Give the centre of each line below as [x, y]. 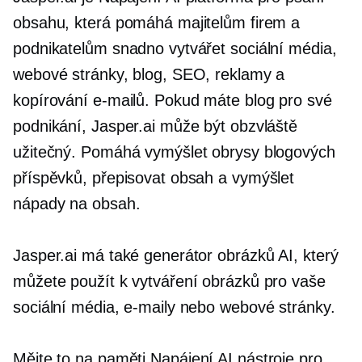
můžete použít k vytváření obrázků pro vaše [169, 281]
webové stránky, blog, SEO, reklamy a [149, 74]
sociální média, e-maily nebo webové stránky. [174, 307]
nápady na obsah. [77, 203]
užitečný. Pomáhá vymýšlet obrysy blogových [174, 152]
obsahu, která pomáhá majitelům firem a [157, 22]
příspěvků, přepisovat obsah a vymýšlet [154, 177]
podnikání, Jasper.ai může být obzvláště [156, 126]
